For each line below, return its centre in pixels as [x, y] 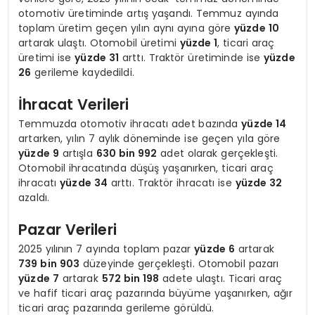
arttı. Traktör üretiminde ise [191, 57]
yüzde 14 [264, 123]
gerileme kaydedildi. [83, 72]
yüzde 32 [259, 182]
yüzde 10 [256, 28]
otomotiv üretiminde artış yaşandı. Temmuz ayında [149, 13]
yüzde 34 [84, 182]
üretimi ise [47, 57]
